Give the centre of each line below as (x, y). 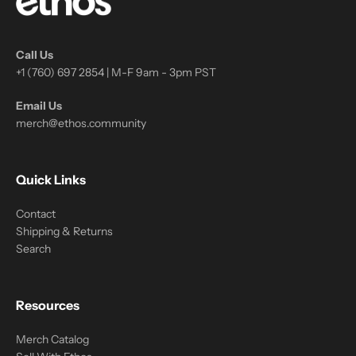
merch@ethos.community (81, 123)
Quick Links (51, 180)
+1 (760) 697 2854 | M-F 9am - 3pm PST (116, 72)
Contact (36, 214)
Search (33, 249)
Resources (48, 305)
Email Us (39, 106)
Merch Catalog (52, 339)
